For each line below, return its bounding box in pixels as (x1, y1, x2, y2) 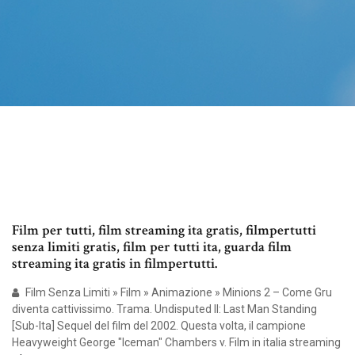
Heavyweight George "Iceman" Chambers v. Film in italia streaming (12, 336, 341, 349)
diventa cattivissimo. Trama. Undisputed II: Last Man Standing (12, 303, 317, 316)
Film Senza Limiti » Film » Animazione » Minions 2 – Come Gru (23, 286, 332, 300)
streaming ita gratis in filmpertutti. (12, 254, 217, 273)
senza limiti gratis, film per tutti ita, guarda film (12, 238, 292, 257)
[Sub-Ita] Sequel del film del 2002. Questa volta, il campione (12, 319, 306, 333)
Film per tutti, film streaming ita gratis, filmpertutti (12, 221, 316, 240)
